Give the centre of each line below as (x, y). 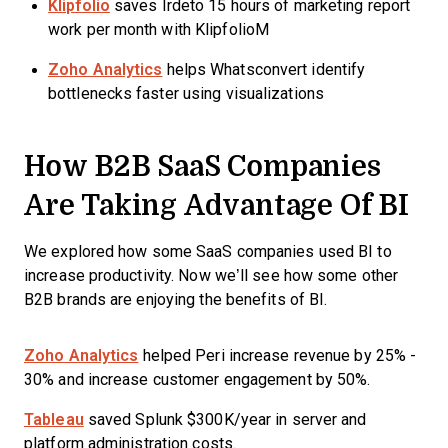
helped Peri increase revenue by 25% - (277, 355)
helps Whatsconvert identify (264, 69)
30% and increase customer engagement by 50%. (197, 379)
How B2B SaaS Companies (202, 165)
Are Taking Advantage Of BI (216, 204)
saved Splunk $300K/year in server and (225, 419)
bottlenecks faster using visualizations (186, 93)
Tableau (54, 419)
